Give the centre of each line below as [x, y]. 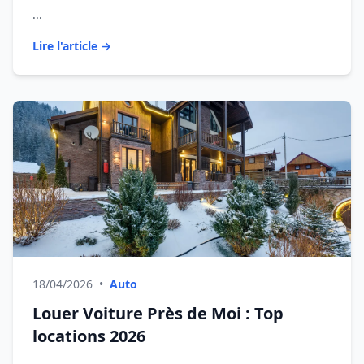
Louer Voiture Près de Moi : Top [158, 313]
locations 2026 [89, 336]
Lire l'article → [72, 46]
